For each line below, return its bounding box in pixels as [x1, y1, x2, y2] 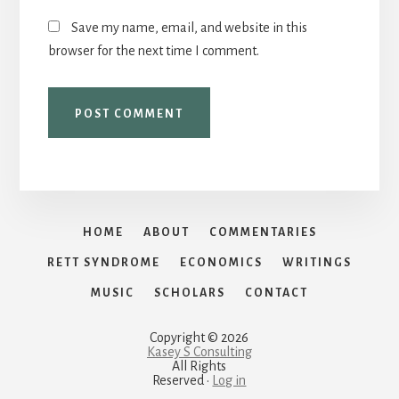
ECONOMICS [180, 256, 263, 269]
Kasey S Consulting [146, 344, 252, 359]
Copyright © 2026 [150, 330, 249, 345]
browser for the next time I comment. [47, 43, 259, 58]
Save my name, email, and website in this [70, 20, 307, 35]
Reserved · [152, 372, 213, 387]
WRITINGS [282, 256, 352, 269]
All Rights [172, 358, 227, 373]
